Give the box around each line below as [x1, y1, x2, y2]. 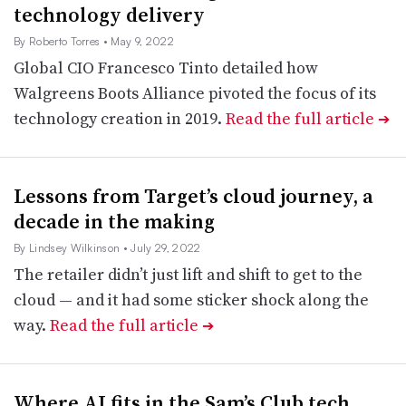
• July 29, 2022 [122, 241, 201, 255]
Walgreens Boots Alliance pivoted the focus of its [14, 82, 376, 104]
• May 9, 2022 [102, 34, 174, 48]
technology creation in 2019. [14, 107, 226, 130]
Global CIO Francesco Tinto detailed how [14, 56, 318, 79]
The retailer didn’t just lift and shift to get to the [14, 263, 362, 285]
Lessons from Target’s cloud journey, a [14, 182, 373, 209]
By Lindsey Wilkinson [14, 241, 123, 255]
